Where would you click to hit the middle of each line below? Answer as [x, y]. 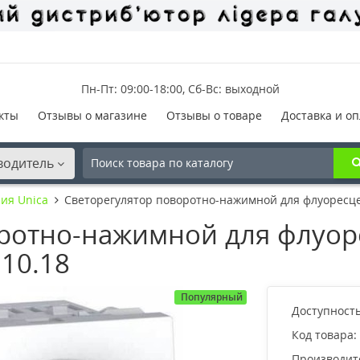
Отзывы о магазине [92, 115]
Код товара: [324, 334]
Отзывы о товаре [214, 115]
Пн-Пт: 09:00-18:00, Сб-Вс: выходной [180, 88]
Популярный [211, 297]
